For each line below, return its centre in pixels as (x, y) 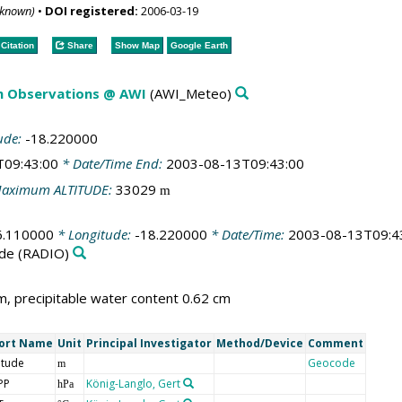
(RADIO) (41, 253)
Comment (335, 343)
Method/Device (259, 343)
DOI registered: (91, 11)
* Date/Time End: (112, 163)
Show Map (137, 45)
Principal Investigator (149, 343)
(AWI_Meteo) (188, 93)
